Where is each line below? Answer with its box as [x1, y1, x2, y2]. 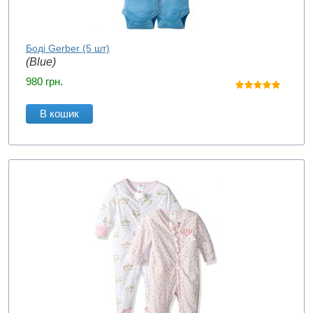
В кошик [40, 108, 79, 119]
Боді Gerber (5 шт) [26, 43, 110, 54]
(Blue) [26, 56, 56, 68]
